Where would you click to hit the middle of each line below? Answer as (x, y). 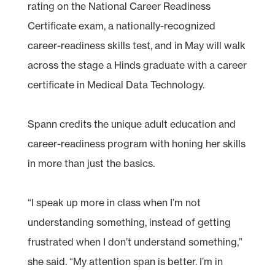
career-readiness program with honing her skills (136, 143)
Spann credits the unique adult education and (131, 124)
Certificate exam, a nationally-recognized (121, 25)
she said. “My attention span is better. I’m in (125, 261)
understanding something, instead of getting (129, 222)
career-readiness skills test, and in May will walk (136, 45)
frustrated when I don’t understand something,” (135, 242)
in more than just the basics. (91, 163)
